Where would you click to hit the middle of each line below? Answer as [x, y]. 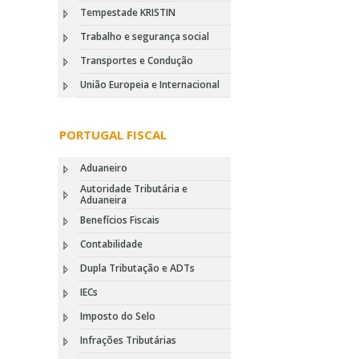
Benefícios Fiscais [120, 220]
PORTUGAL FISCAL [113, 135]
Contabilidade [111, 244]
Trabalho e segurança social [145, 36]
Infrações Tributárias [128, 340]
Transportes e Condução [137, 61]
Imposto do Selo [118, 316]
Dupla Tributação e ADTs [137, 268]
